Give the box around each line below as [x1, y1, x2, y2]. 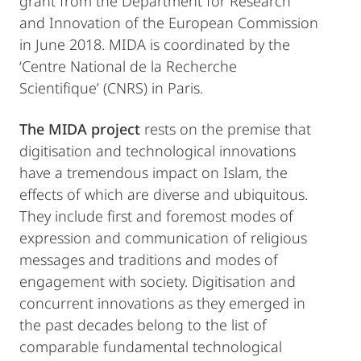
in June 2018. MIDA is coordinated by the [19, 35, 290, 55]
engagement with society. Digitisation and [19, 272, 296, 292]
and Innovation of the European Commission [19, 13, 318, 33]
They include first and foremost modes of [19, 206, 293, 226]
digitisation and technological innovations [19, 141, 296, 161]
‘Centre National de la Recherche [19, 56, 237, 77]
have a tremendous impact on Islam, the [19, 163, 288, 183]
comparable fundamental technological [19, 337, 282, 357]
